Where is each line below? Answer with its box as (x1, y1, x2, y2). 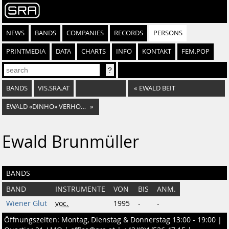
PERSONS (153, 29, 182, 37)
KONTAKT (142, 47, 171, 56)
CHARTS (81, 47, 106, 56)
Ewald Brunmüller (2, 130, 139, 152)
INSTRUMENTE (55, 185, 105, 194)
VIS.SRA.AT (38, 84, 70, 93)
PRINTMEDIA (6, 47, 45, 56)
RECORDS (114, 29, 143, 37)
